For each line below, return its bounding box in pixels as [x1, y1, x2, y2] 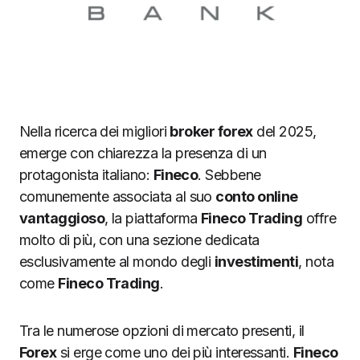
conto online [215, 188, 298, 206]
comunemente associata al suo [19, 188, 216, 206]
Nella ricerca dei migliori [19, 123, 170, 141]
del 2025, [252, 123, 317, 141]
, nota [298, 253, 334, 271]
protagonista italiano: [19, 166, 153, 184]
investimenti [214, 253, 299, 271]
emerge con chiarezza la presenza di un [19, 145, 267, 162]
